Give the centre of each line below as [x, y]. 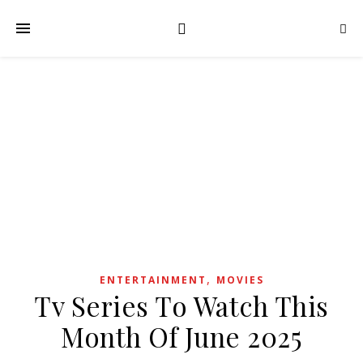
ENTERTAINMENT [153, 280]
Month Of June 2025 [181, 336]
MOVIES [240, 280]
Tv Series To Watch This [181, 305]
